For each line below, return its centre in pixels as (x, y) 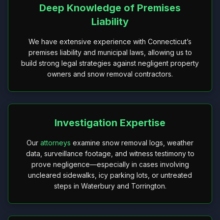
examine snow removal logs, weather (132, 143)
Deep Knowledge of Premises (110, 8)
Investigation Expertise (110, 123)
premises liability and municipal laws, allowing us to (110, 52)
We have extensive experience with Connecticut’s (110, 41)
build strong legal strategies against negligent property (110, 63)
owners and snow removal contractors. (110, 74)
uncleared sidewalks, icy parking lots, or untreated (110, 175)
